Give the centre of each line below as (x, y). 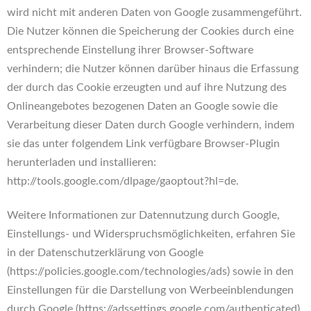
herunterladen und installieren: (82, 162)
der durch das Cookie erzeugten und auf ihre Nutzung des (147, 87)
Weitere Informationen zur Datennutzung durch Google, (143, 215)
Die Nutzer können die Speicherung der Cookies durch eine (150, 31)
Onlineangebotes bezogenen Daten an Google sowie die (142, 106)
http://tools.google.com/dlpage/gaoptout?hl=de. (123, 181)
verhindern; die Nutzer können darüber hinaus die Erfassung (153, 69)
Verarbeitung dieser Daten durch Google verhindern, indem (151, 125)
